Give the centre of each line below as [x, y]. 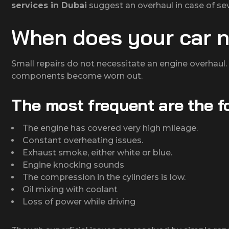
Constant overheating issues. [83, 140]
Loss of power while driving [79, 201]
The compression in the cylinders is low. [104, 177]
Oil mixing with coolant [70, 189]
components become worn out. [77, 76]
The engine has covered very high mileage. [110, 128]
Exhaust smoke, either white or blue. [97, 152]
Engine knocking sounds [73, 165]
